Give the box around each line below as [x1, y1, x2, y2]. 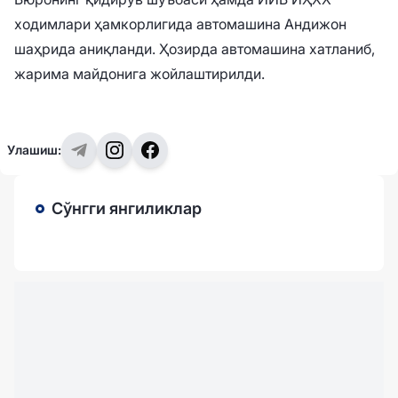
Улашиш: [7, 142, 61, 158]
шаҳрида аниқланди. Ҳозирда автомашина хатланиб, [14, 40, 375, 59]
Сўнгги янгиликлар [52, 199, 202, 219]
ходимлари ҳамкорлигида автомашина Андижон [14, 15, 346, 34]
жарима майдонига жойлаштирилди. [14, 65, 265, 84]
